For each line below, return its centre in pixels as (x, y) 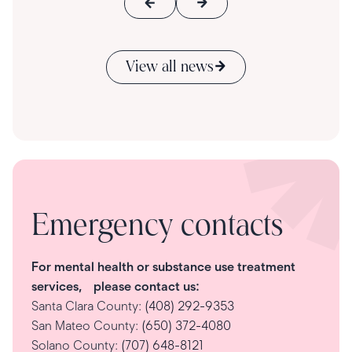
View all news (170, 67)
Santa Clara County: (88, 306)
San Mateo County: (86, 326)
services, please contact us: (115, 287)
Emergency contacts (157, 227)
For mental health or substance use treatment (163, 267)
